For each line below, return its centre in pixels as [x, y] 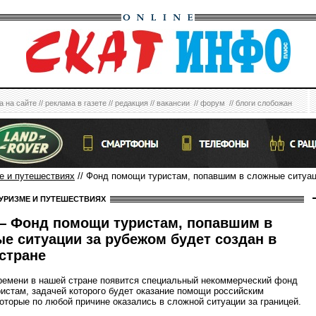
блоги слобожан [264, 103]
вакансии [173, 103]
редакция [132, 103]
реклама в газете [76, 103]
